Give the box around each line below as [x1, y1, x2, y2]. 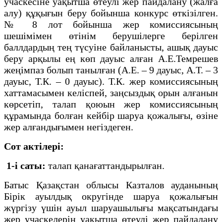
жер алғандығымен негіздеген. [4, 121, 133, 132]
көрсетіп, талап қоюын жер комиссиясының [4, 98, 218, 110]
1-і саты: [4, 160, 46, 171]
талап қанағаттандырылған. [46, 160, 165, 171]
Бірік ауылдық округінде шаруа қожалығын [4, 190, 218, 202]
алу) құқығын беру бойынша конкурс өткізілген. [4, 7, 218, 18]
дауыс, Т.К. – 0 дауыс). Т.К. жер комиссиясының [4, 75, 218, 87]
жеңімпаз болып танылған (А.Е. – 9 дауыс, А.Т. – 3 [4, 64, 218, 75]
